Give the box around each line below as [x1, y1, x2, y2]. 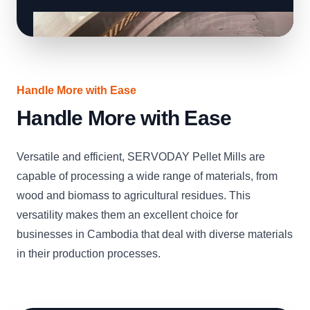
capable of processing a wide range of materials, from [17, 170, 277, 182]
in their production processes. [17, 248, 161, 259]
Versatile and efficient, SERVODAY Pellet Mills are [17, 151, 265, 163]
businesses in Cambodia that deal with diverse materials [17, 228, 293, 240]
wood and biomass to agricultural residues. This [17, 190, 250, 201]
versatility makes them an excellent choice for [17, 209, 238, 221]
